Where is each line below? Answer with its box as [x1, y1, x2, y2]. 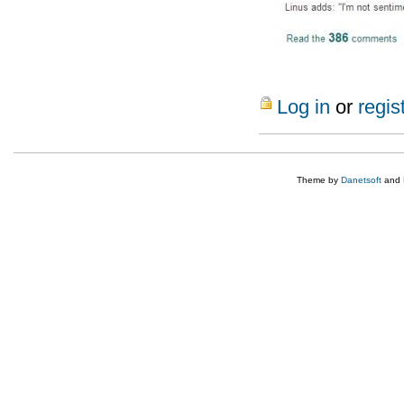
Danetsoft [341, 174, 381, 185]
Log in [277, 95, 330, 118]
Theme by [297, 174, 341, 185]
